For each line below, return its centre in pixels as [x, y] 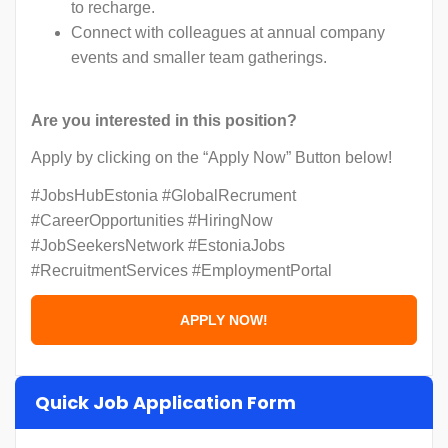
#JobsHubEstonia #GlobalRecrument [163, 195]
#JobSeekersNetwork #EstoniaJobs [158, 245]
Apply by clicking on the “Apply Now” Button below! [211, 157]
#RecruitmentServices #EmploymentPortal [181, 270]
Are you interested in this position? [164, 120]
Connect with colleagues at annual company [228, 32]
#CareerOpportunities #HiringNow [152, 220]
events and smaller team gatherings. [199, 57]
